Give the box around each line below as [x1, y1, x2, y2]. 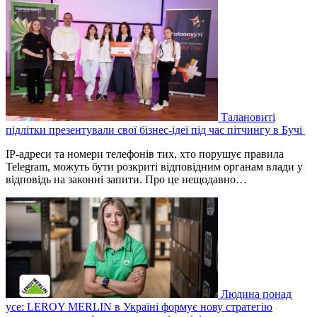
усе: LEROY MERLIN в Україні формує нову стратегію [6, 301, 272, 313]
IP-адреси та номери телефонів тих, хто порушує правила [6, 148, 284, 161]
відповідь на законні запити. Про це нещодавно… [6, 173, 247, 186]
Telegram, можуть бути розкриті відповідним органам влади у [6, 161, 303, 173]
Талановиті [221, 111, 275, 124]
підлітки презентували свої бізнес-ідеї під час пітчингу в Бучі [6, 124, 305, 137]
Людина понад [221, 288, 292, 301]
